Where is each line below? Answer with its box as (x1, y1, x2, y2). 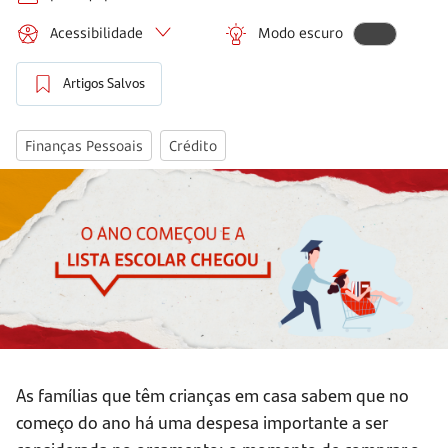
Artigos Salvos (63, 74, 145, 93)
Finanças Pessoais (25, 136, 143, 156)
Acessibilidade (50, 22, 143, 42)
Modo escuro (258, 22, 343, 42)
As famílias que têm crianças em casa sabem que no (16, 382, 409, 408)
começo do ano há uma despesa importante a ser (16, 409, 387, 435)
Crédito (169, 136, 217, 156)
